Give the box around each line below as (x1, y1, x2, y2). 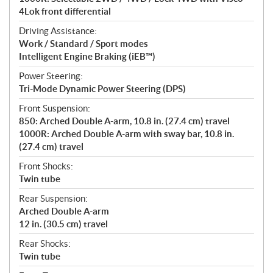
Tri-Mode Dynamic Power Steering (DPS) (19, 83, 186, 94)
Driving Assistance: (19, 26, 97, 37)
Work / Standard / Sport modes (19, 38, 148, 49)
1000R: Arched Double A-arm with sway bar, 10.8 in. (19, 129, 234, 140)
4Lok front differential (19, 6, 111, 17)
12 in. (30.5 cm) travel (19, 219, 108, 230)
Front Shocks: (19, 161, 73, 172)
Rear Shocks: (19, 238, 71, 249)
